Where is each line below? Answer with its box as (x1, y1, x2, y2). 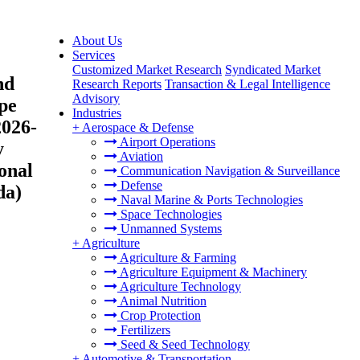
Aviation (117, 149, 163, 163)
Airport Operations (117, 135, 215, 149)
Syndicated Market (225, 63, 321, 76)
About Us (72, 34, 122, 47)
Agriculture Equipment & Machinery (117, 265, 307, 279)
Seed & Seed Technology (117, 337, 250, 351)
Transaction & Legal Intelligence (165, 77, 330, 91)
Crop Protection (117, 309, 201, 322)
